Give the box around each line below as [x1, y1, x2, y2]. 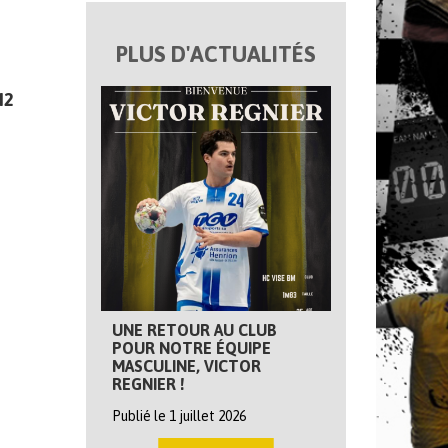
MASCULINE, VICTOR [112, 357, 261, 375]
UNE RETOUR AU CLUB [112, 321, 277, 339]
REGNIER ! [112, 375, 185, 393]
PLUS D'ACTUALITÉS [116, 41, 316, 67]
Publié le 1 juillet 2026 [112, 408, 246, 424]
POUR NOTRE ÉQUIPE [112, 339, 271, 357]
